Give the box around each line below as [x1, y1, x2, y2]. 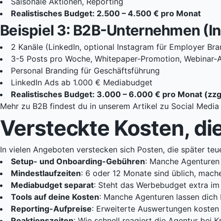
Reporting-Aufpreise [11, 204, 92, 214]
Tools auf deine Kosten [11, 192, 99, 202]
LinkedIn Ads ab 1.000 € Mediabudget [11, 77, 152, 88]
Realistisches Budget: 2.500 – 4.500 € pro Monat [11, 8, 201, 19]
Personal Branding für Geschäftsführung [11, 66, 160, 76]
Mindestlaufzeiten [11, 168, 81, 179]
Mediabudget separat [11, 180, 94, 190]
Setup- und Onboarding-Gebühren [11, 156, 145, 167]
